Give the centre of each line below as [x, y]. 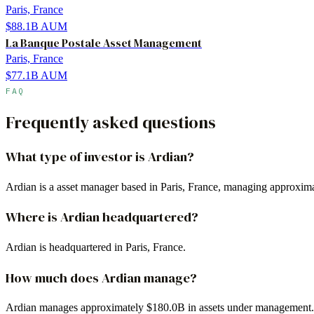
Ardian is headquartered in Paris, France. [96, 247]
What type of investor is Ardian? [100, 156]
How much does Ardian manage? [101, 278]
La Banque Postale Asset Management [104, 43]
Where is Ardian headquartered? [102, 217]
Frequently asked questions [111, 122]
